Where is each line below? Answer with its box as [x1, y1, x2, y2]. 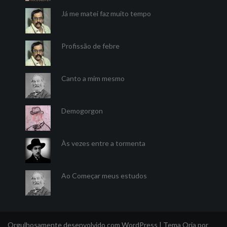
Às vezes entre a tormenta [61, 139, 145, 147]
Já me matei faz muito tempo [61, 9, 151, 18]
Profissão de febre [61, 42, 120, 50]
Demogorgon [61, 106, 103, 115]
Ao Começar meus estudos [61, 171, 147, 180]
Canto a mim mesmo [61, 74, 125, 83]
